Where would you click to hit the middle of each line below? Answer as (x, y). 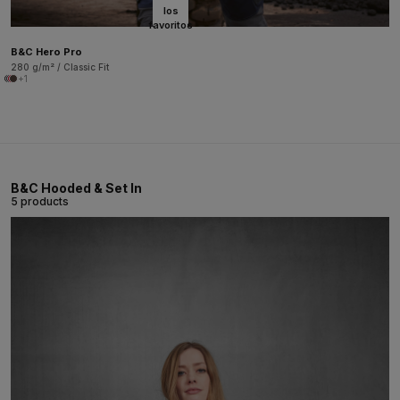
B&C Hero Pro (46, 51)
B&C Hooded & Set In (76, 187)
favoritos (171, 25)
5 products (40, 201)
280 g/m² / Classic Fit (60, 67)
